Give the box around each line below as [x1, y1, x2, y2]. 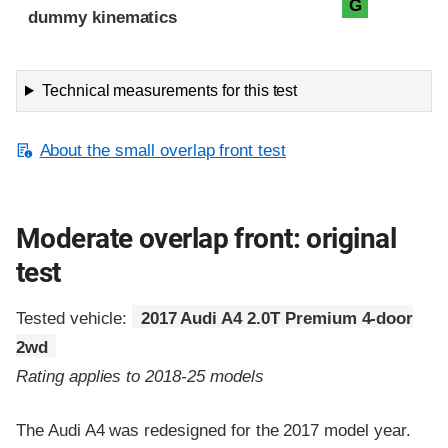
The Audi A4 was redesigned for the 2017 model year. [16, 421, 411, 441]
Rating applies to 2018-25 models [16, 367, 264, 387]
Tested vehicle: [16, 309, 133, 329]
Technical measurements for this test [41, 81, 298, 99]
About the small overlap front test [39, 140, 287, 160]
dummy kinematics [28, 7, 178, 27]
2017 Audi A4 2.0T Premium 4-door [140, 309, 414, 329]
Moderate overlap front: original [16, 222, 396, 256]
